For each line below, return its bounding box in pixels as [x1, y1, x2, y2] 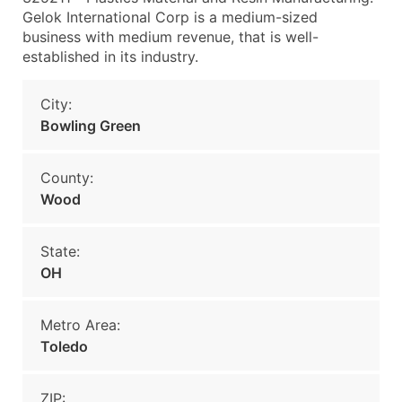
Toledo [40, 337, 88, 355]
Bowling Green [40, 117, 141, 135]
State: [40, 242, 80, 260]
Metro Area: [40, 316, 120, 334]
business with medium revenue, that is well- [22, 28, 319, 46]
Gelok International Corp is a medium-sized [22, 8, 318, 26]
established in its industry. [22, 48, 198, 66]
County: [40, 169, 93, 187]
